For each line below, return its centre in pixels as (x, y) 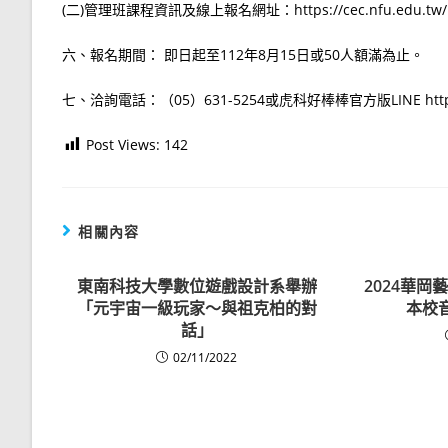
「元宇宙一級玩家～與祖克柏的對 (196, 307)
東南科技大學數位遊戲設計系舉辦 (196, 285)
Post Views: (123, 144)
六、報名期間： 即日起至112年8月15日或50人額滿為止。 (243, 54)
